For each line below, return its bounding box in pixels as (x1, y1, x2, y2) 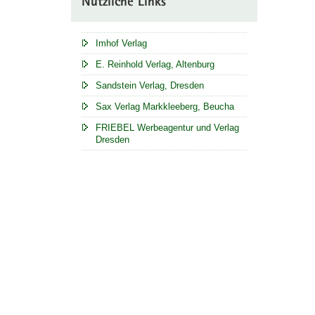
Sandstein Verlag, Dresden (95, 80, 204, 91)
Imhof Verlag (95, 38, 147, 49)
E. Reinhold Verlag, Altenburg (95, 59, 214, 70)
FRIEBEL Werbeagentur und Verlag (95, 122, 239, 133)
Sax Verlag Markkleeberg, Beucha (95, 101, 234, 112)
